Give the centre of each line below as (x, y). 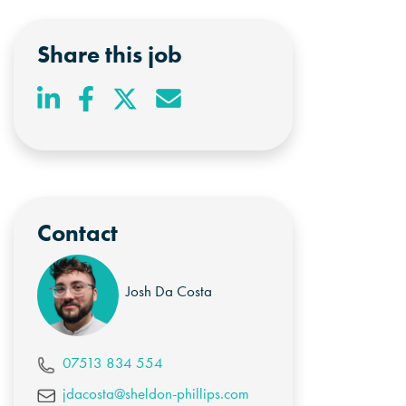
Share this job (109, 55)
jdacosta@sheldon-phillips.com (156, 393)
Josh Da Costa (169, 291)
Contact (77, 233)
